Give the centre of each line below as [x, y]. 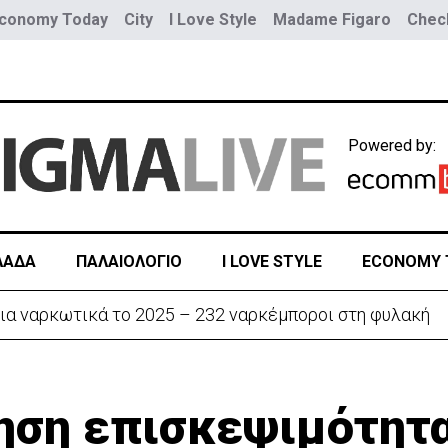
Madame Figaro [332, 19]
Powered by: [392, 145]
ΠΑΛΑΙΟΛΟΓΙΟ [128, 261]
